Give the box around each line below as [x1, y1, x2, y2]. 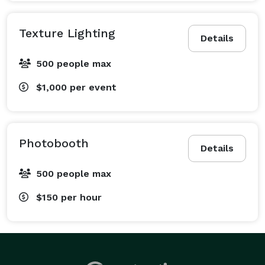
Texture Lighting [19, 25, 115, 40]
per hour [61, 191, 102, 203]
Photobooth [19, 135, 89, 150]
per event [70, 81, 117, 93]
